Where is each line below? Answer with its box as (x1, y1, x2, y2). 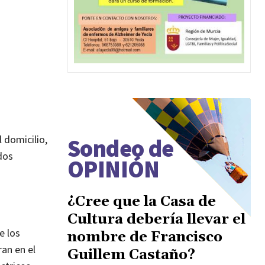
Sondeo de (67, 133, 174, 163)
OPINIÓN (67, 154, 160, 184)
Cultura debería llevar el (67, 210, 245, 228)
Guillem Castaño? (67, 245, 195, 264)
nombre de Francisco (67, 228, 222, 246)
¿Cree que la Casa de (67, 192, 216, 211)
